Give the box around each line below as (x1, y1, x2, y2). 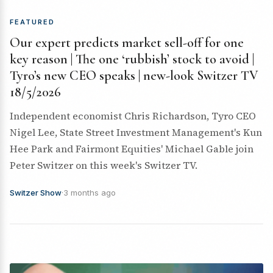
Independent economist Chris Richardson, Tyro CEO (10, 109, 256, 122)
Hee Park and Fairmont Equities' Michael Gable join (10, 142, 253, 155)
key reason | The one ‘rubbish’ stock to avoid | (10, 51, 254, 67)
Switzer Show (10, 188, 62, 197)
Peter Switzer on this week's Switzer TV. (10, 158, 197, 172)
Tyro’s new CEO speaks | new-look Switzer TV (10, 68, 258, 83)
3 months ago (63, 188, 116, 197)
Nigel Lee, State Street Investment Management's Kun (10, 126, 262, 139)
